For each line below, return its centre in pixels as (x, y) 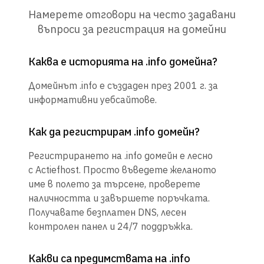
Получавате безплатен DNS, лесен (107, 212)
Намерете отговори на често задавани (132, 15)
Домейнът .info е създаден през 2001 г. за (123, 86)
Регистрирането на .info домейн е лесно (121, 156)
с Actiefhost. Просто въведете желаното (122, 170)
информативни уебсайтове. (93, 100)
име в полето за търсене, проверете (114, 184)
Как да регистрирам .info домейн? (114, 132)
